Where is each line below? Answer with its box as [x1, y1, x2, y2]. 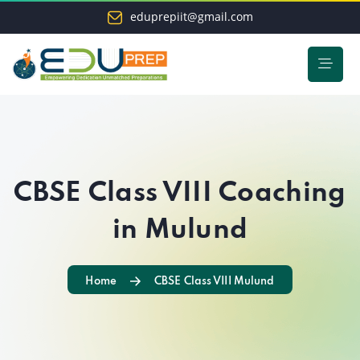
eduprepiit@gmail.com [129, 9, 253, 24]
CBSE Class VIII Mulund [153, 276, 275, 287]
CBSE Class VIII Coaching [14, 180, 346, 207]
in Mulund [112, 217, 248, 244]
